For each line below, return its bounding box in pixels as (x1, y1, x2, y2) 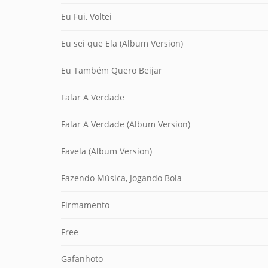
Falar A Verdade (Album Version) (61, 118, 190, 130)
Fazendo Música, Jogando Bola (61, 172, 182, 184)
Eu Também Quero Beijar (61, 65, 162, 76)
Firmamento (61, 199, 109, 211)
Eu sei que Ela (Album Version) (61, 38, 183, 49)
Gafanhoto (61, 253, 103, 264)
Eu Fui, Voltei (61, 11, 112, 22)
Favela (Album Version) (61, 145, 152, 157)
